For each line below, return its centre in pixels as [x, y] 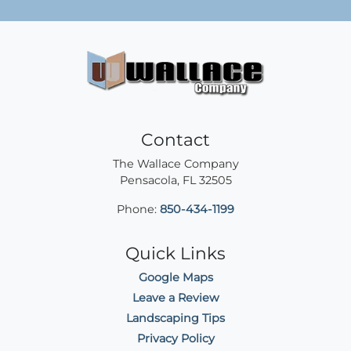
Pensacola [148, 180]
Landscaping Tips [175, 318]
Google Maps [175, 277]
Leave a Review [175, 297]
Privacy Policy [175, 338]
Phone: [138, 209]
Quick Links [175, 253]
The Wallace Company [175, 163]
